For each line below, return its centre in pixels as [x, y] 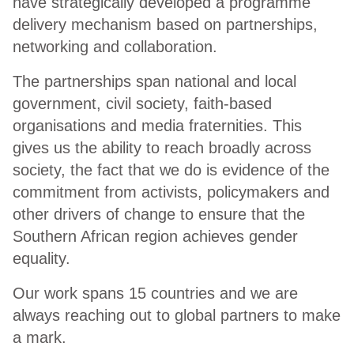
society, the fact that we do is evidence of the [171, 170]
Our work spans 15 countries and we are [155, 294]
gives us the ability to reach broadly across [162, 148]
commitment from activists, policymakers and [171, 192]
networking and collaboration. [120, 47]
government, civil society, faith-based [142, 104]
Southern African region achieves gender [155, 237]
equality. [46, 259]
